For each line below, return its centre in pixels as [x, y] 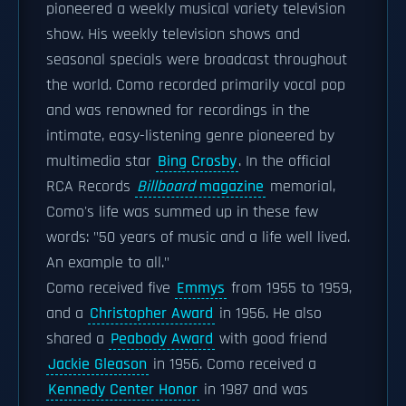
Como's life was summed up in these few [182, 212]
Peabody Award [162, 339]
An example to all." [108, 263]
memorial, [300, 187]
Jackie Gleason [97, 364]
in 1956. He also [268, 314]
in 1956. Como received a [232, 364]
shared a [77, 339]
